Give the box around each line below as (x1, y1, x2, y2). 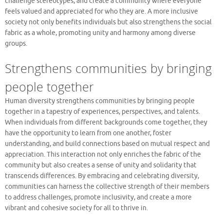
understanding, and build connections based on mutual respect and (5, 139, 210, 148)
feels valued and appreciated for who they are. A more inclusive (5, 7, 198, 16)
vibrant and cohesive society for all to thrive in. (5, 203, 148, 212)
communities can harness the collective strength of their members (5, 182, 209, 191)
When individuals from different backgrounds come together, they (5, 118, 207, 127)
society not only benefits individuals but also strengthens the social (5, 18, 212, 26)
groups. (5, 39, 27, 48)
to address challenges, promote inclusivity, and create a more (5, 193, 192, 201)
